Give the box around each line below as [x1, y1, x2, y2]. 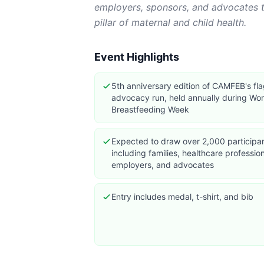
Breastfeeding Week [111, 104, 189, 114]
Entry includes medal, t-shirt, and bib [111, 192, 253, 202]
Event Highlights [94, 51, 179, 63]
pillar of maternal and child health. [94, 16, 246, 28]
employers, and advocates [111, 160, 214, 170]
